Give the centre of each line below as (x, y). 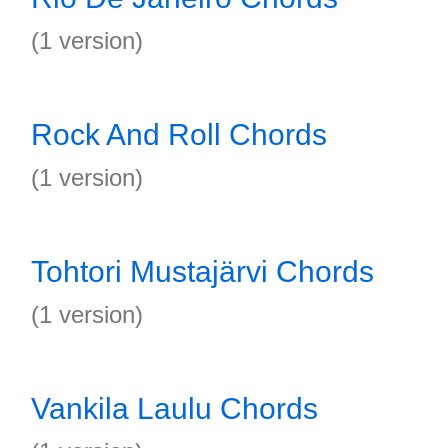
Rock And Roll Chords (179, 134)
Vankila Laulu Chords (174, 408)
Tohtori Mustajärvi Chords (202, 271)
